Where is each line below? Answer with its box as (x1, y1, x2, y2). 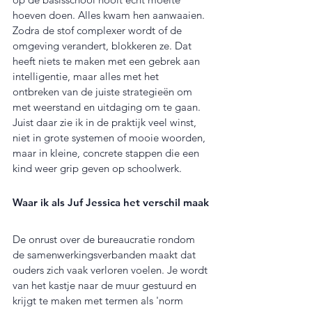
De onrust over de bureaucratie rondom (13, 233, 198, 247)
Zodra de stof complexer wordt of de (13, 24, 185, 38)
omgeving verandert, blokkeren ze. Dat (13, 39, 194, 53)
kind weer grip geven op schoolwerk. (13, 162, 182, 175)
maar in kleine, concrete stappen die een (13, 146, 202, 160)
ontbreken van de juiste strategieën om (13, 85, 195, 99)
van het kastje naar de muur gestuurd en (13, 279, 199, 292)
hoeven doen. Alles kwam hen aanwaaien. (13, 8, 208, 22)
